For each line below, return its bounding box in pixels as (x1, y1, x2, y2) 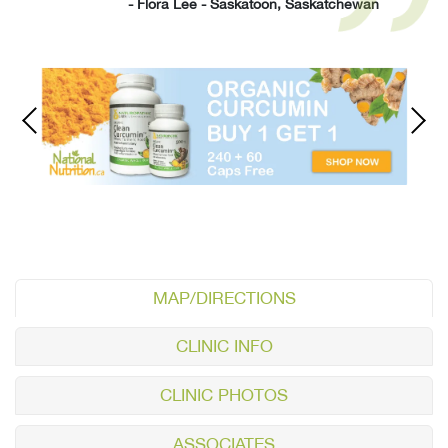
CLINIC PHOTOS (160, 384, 288, 405)
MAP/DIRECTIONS (152, 287, 296, 308)
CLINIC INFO (175, 335, 273, 356)
